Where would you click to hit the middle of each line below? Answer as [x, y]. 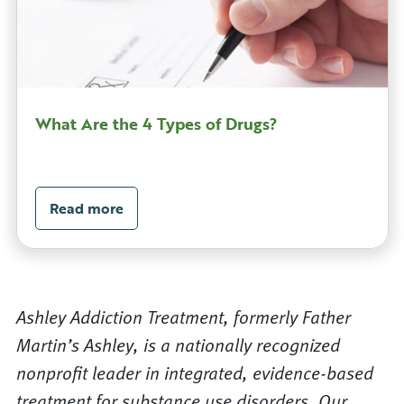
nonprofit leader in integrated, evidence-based [194, 373]
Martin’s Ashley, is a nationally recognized [178, 345]
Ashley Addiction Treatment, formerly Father [183, 317]
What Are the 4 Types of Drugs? [156, 124]
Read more [86, 209]
